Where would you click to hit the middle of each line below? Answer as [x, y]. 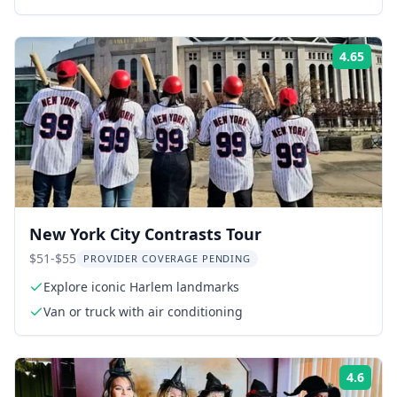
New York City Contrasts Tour [145, 234]
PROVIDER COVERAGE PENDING [167, 258]
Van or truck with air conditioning [143, 311]
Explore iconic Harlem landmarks [141, 287]
